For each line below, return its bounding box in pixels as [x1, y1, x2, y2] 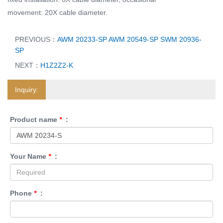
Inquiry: [15, 85, 38, 94]
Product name [10, 115, 59, 123]
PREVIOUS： [15, 35, 57, 43]
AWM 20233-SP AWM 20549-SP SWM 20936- [57, 35, 202, 43]
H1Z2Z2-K [40, 61, 73, 69]
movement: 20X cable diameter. [7, 8, 108, 16]
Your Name [10, 152, 48, 160]
